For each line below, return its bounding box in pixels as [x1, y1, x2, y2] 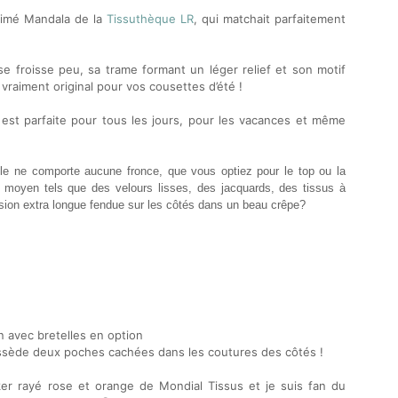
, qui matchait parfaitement [193, 12, 346, 26]
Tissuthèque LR [106, 12, 194, 26]
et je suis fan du [248, 378, 346, 393]
